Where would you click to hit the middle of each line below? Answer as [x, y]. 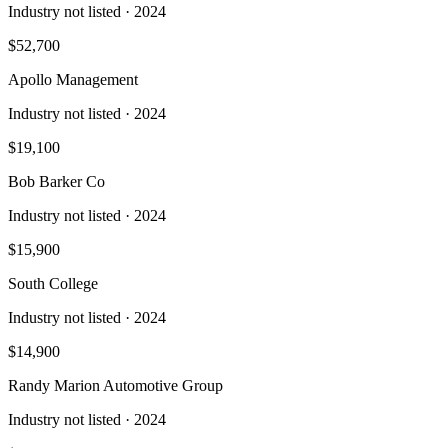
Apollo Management [73, 79]
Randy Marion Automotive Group [115, 385]
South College [53, 283]
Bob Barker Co [56, 181]
